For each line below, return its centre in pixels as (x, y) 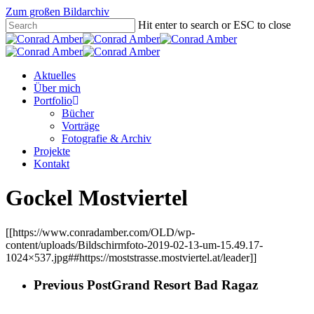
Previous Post (73, 285)
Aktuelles (55, 75)
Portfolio (53, 101)
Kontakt (52, 164)
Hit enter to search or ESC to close (214, 25)
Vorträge (81, 126)
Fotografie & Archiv (107, 138)
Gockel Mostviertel (97, 198)
